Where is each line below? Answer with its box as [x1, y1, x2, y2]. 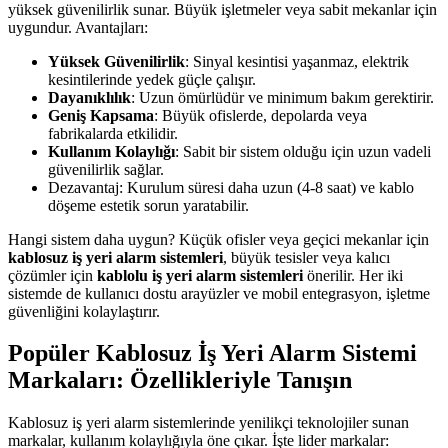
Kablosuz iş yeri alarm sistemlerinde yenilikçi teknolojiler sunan [8, 414, 409, 432]
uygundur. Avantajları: [8, 18, 148, 36]
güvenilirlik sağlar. [48, 160, 164, 178]
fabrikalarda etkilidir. [48, 124, 178, 142]
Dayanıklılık [48, 88, 131, 106]
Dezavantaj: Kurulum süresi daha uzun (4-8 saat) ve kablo [48, 178, 414, 196]
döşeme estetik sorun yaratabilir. [48, 196, 249, 214]
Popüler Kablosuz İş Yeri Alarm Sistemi [8, 340, 417, 367]
